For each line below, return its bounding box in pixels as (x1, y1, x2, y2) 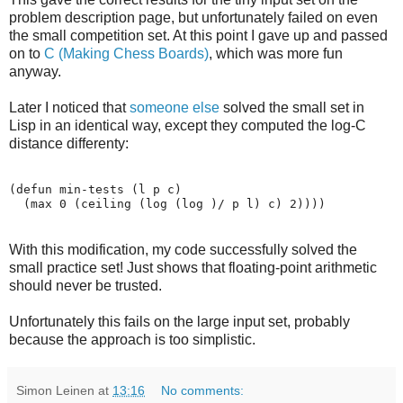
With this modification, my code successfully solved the (9, 242, 357, 258)
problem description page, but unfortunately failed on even (9, 10, 378, 26)
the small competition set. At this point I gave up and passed (9, 28, 388, 44)
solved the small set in (219, 100, 364, 116)
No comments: (161, 383, 245, 399)
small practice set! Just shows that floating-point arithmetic (9, 260, 377, 276)
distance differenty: (9, 136, 129, 152)
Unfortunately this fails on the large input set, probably (9, 314, 350, 330)
